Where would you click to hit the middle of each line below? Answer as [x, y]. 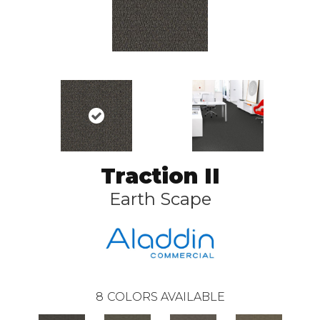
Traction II [160, 176]
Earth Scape [160, 199]
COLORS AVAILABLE [166, 296]
